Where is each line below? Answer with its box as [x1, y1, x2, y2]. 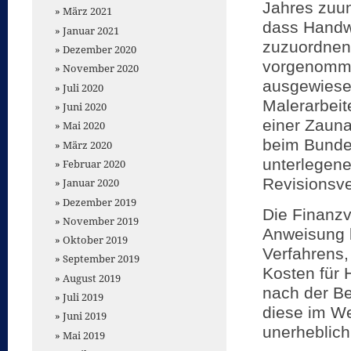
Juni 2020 [63, 99, 107, 114]
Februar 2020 [63, 156, 125, 171]
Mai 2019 [63, 327, 105, 342]
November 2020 [63, 61, 139, 76]
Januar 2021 [63, 23, 119, 38]
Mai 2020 [63, 118, 105, 133]
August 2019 [63, 270, 121, 285]
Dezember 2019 [63, 194, 136, 209]
